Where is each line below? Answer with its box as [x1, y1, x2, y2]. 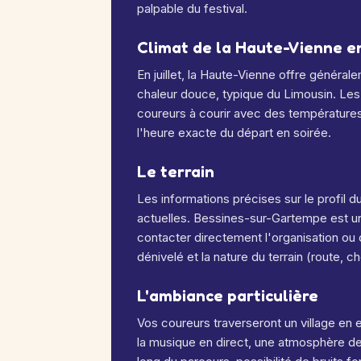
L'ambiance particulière [137, 286, 318, 305]
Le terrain [137, 162, 214, 181]
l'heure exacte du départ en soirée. [137, 125, 331, 140]
